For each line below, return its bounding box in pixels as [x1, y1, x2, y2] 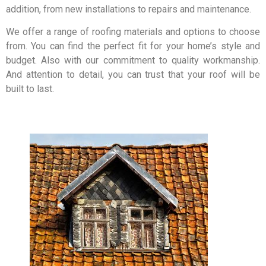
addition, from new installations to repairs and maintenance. [6, 4, 251, 15]
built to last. [6, 83, 54, 95]
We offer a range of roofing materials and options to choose [6, 26, 260, 38]
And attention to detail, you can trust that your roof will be [6, 69, 260, 81]
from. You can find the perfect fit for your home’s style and [6, 40, 260, 52]
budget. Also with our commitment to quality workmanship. [6, 55, 260, 66]
